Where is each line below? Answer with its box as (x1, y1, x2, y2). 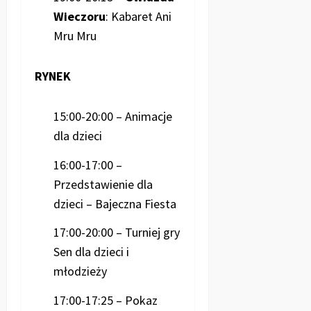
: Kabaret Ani (106, 8, 171, 25)
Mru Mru (53, 28, 96, 44)
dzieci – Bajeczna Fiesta (53, 195, 176, 212)
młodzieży (53, 263, 107, 280)
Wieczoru (53, 8, 106, 25)
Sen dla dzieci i (53, 244, 129, 260)
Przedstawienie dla (53, 176, 153, 192)
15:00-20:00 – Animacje (53, 108, 172, 125)
